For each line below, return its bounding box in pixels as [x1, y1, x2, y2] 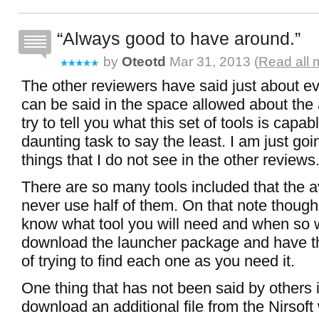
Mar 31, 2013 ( [166, 54, 258, 69]
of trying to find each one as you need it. [21, 252, 295, 270]
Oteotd [122, 54, 166, 69]
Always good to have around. [63, 28, 295, 48]
